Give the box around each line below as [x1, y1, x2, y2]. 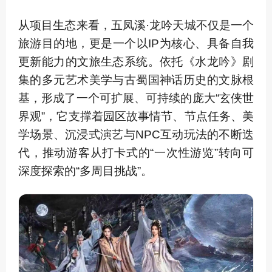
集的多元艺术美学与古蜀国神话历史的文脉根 [18, 73, 254, 86]
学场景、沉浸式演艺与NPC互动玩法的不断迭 [18, 127, 254, 141]
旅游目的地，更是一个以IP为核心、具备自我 [18, 36, 254, 50]
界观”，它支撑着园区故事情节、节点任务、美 [18, 109, 254, 123]
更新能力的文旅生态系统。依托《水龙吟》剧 [18, 55, 254, 68]
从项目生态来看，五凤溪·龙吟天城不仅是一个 [18, 18, 254, 32]
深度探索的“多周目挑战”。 [18, 164, 152, 177]
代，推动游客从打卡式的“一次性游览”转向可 [18, 146, 254, 159]
